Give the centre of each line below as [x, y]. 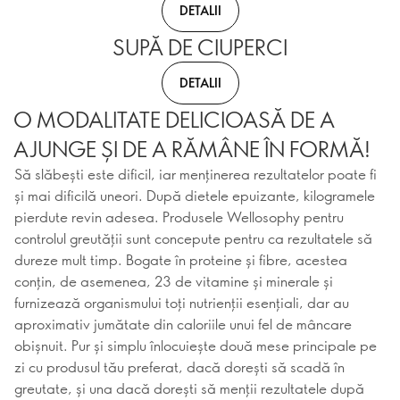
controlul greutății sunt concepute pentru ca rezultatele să [193, 238]
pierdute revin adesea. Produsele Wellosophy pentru [179, 217]
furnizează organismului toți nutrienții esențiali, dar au [182, 302]
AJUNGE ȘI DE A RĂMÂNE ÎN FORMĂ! [192, 148]
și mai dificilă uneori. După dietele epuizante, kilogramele [195, 195]
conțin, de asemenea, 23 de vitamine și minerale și [174, 281]
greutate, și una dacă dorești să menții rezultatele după [189, 388]
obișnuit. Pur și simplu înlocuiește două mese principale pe [196, 345]
